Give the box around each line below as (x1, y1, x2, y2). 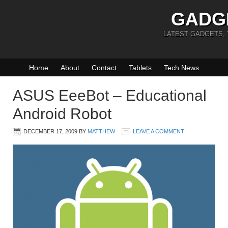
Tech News (164, 64, 199, 72)
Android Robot (13, 105, 111, 122)
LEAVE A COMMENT (133, 128, 184, 134)
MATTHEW (88, 128, 115, 134)
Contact (92, 64, 117, 72)
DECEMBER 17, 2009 (23, 128, 77, 134)
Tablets (129, 64, 152, 72)
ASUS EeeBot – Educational (13, 87, 207, 104)
